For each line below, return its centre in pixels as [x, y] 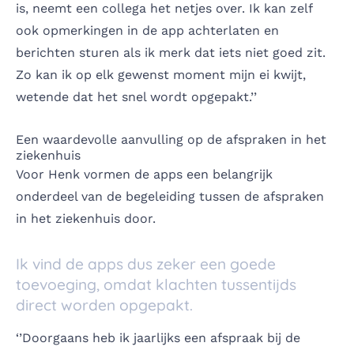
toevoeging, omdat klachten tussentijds [156, 284]
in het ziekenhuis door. [86, 218]
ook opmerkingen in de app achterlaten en [147, 30]
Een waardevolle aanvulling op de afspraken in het [171, 139]
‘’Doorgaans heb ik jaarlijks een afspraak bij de [158, 337]
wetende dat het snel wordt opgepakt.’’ [136, 96]
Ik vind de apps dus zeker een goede [146, 264]
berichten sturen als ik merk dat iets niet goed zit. [171, 52]
